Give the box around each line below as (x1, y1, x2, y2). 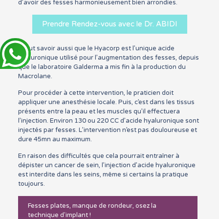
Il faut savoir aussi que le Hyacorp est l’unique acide (18, 44, 175, 52)
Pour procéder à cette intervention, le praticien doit (18, 88, 174, 97)
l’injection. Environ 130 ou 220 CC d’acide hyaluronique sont (18, 116, 199, 125)
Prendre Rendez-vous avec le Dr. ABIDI (42, 19, 177, 28)
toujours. (18, 179, 45, 188)
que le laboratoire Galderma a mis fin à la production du (18, 63, 186, 71)
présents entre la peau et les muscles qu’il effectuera (18, 107, 180, 115)
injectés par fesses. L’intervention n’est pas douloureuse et (18, 126, 197, 134)
